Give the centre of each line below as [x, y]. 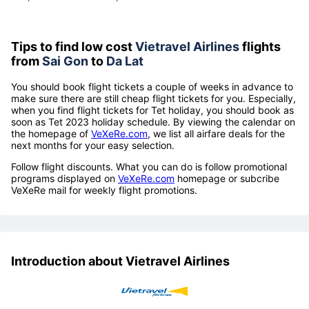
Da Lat [125, 61]
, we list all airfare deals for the [216, 133]
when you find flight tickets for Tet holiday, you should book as [152, 110]
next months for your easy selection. [93, 145]
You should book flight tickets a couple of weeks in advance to [152, 86]
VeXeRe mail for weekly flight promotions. [104, 190]
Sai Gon [65, 61]
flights [260, 46]
